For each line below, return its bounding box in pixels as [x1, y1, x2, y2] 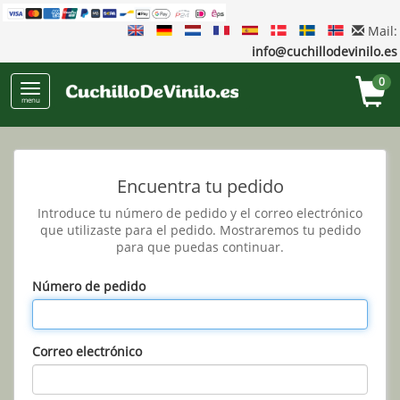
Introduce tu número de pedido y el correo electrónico [37, 204, 362, 222]
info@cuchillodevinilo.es [252, 43, 397, 61]
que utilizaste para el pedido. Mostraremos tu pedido [39, 221, 361, 239]
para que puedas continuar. [116, 238, 284, 256]
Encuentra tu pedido [116, 174, 284, 199]
